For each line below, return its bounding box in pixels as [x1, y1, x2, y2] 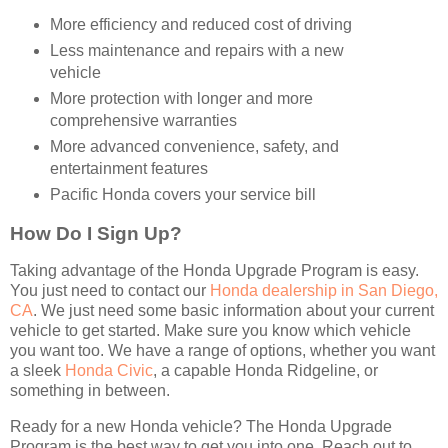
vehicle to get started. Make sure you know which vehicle [10, 322, 411, 340]
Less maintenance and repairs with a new [49, 41, 344, 59]
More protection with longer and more [49, 89, 313, 107]
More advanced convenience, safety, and [49, 137, 339, 155]
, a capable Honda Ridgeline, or [153, 362, 378, 380]
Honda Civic [65, 362, 153, 380]
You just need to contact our [10, 282, 210, 300]
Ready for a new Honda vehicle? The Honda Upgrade [10, 418, 392, 436]
